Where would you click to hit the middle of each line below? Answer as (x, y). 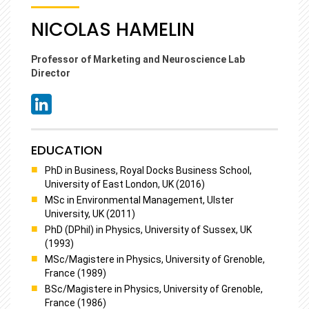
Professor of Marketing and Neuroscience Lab (138, 59)
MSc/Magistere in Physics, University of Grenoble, (155, 259)
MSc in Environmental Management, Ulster (139, 200)
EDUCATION (67, 150)
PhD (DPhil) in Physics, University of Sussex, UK (148, 229)
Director (51, 73)
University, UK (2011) (90, 213)
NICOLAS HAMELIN (113, 29)
